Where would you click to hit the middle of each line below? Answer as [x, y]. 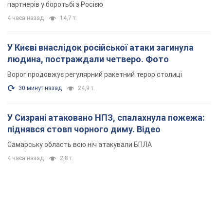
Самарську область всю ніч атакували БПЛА [80, 145]
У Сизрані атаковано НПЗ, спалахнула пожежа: [106, 118]
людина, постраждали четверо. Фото [88, 59]
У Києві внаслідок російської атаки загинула [100, 48]
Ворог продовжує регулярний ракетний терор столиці [95, 75]
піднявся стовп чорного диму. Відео [84, 129]
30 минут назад [40, 88]
